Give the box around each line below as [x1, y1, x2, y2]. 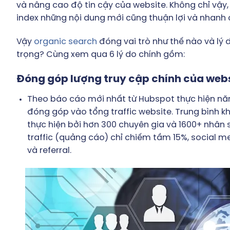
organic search [34, 37, 97, 46]
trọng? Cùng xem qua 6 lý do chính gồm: [16, 50, 185, 59]
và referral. [27, 146, 71, 156]
